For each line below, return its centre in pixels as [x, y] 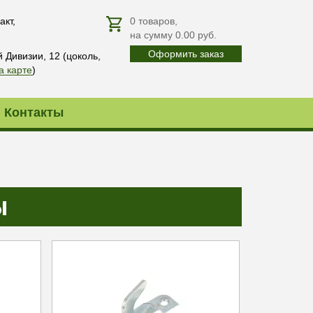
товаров [156, 21]
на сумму [153, 35]
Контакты [34, 112]
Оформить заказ [186, 54]
